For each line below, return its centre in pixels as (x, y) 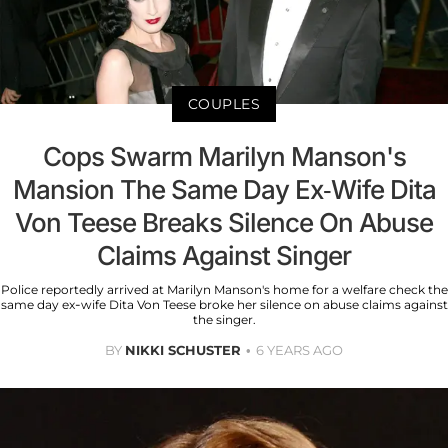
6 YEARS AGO (299, 350)
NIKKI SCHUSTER (183, 350)
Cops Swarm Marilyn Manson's (224, 157)
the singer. (224, 320)
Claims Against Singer (224, 256)
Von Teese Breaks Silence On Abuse (224, 223)
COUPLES (224, 104)
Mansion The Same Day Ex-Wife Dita (224, 190)
